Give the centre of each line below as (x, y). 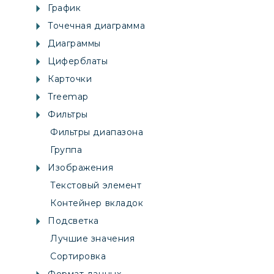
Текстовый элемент (96, 186)
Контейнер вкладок (97, 203)
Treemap (68, 97)
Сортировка (78, 257)
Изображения (81, 168)
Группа (66, 150)
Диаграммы (75, 44)
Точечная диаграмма (97, 26)
